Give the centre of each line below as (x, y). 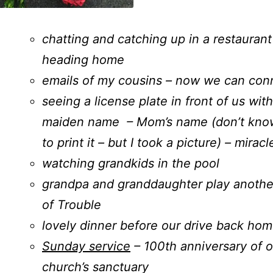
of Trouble (72, 204)
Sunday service (86, 246)
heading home (83, 59)
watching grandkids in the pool (131, 163)
